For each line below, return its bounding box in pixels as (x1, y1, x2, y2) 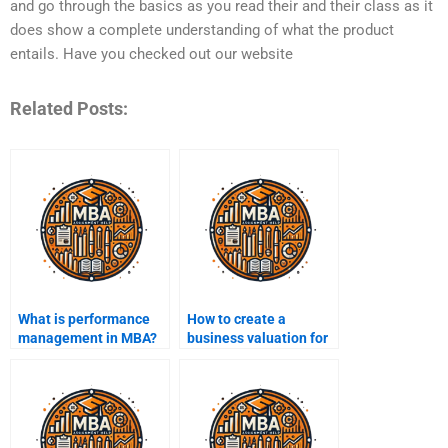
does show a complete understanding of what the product (10, 21, 394, 40)
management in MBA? (18, 329, 157, 346)
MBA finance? (187, 348, 275, 365)
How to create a (187, 310, 286, 327)
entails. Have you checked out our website (10, 45, 293, 64)
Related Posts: (10, 97, 128, 119)
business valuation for (187, 329, 328, 346)
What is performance (18, 310, 150, 327)
